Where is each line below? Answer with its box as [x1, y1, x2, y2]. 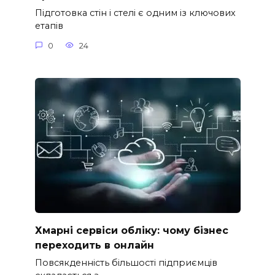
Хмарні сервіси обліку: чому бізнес [34, 224, 228, 236]
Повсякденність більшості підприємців [34, 257, 217, 268]
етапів [34, 20, 63, 32]
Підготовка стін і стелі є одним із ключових [34, 7, 236, 19]
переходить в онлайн [34, 239, 154, 251]
